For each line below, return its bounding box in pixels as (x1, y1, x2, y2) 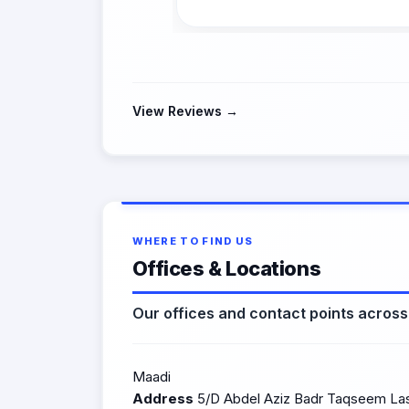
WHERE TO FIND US (131, 235, 254, 247)
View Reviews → (131, 103, 238, 119)
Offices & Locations (131, 257, 321, 280)
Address (131, 390, 194, 407)
